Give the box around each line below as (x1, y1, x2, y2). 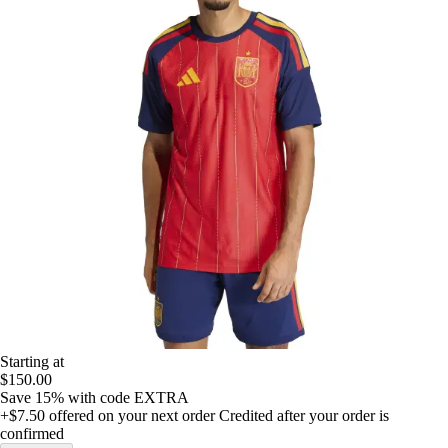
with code (68, 388, 134, 406)
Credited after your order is (219, 406, 389, 424)
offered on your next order (45, 406, 215, 424)
